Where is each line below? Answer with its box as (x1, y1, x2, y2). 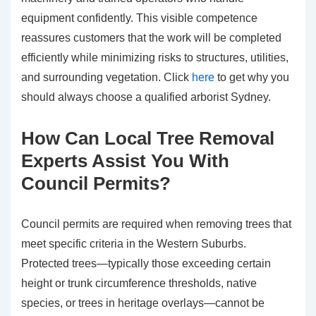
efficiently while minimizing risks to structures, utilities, (21, 51, 288, 64)
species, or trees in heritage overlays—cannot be (21, 297, 265, 310)
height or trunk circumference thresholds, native (21, 277, 257, 290)
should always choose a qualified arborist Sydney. (21, 91, 271, 104)
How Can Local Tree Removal (21, 128, 274, 150)
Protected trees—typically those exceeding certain (21, 257, 271, 270)
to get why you (214, 71, 289, 84)
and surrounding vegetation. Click (21, 71, 192, 84)
